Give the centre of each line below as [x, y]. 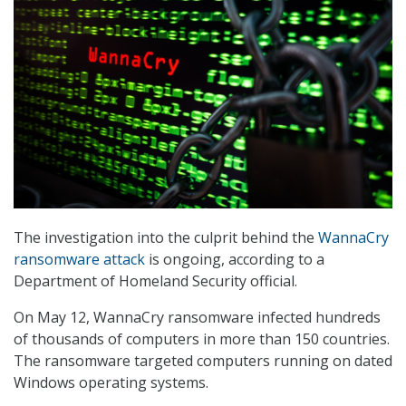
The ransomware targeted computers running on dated [203, 360]
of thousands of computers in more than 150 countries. [202, 338]
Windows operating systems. [111, 382]
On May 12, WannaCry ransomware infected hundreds [197, 317]
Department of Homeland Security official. [155, 280]
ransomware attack [79, 259]
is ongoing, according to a [235, 259]
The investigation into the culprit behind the [166, 237]
